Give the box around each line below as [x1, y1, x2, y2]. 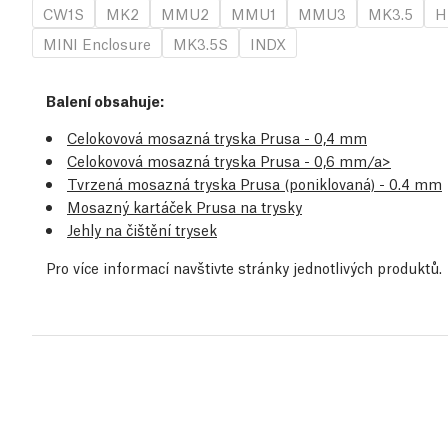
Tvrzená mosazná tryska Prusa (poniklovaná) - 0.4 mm [67, 173, 442, 194]
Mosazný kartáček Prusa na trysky [67, 196, 302, 217]
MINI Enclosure [43, 33, 151, 54]
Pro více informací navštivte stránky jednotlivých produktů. [46, 257, 442, 278]
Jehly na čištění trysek [67, 219, 217, 240]
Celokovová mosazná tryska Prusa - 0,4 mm [67, 127, 367, 148]
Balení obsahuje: [46, 90, 164, 111]
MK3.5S [173, 33, 228, 54]
